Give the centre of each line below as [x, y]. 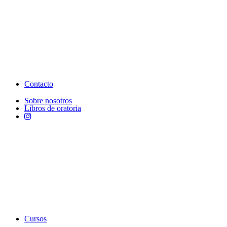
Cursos [35, 219]
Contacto [39, 84]
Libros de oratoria [53, 108]
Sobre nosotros [48, 101]
